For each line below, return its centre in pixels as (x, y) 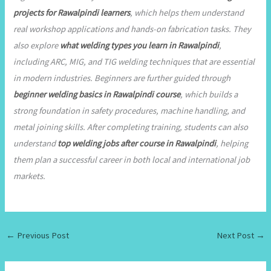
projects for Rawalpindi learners (72, 12)
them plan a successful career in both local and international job (132, 159)
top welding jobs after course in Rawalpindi (137, 143)
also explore (37, 45)
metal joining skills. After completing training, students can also (131, 127)
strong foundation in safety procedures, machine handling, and (129, 110)
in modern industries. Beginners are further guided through (122, 78)
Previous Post (42, 235)
